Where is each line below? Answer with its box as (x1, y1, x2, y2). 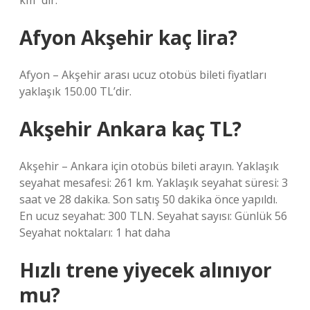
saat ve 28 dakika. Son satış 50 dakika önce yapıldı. (19, 192, 277, 207)
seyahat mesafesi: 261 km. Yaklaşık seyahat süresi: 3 (19, 175, 288, 190)
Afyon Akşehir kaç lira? (19, 24, 237, 51)
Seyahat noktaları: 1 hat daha (19, 225, 170, 240)
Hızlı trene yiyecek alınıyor (19, 257, 272, 283)
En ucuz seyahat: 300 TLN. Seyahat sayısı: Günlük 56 (19, 208, 287, 224)
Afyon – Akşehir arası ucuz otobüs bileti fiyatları (19, 67, 266, 82)
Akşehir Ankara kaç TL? (19, 116, 241, 142)
